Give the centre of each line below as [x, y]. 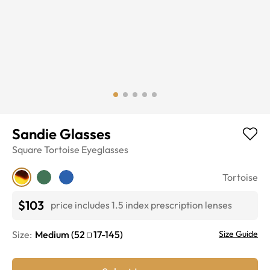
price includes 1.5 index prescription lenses [141, 205]
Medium [52, 234]
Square [27, 149]
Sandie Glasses [61, 133]
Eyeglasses [105, 149]
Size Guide [238, 234]
